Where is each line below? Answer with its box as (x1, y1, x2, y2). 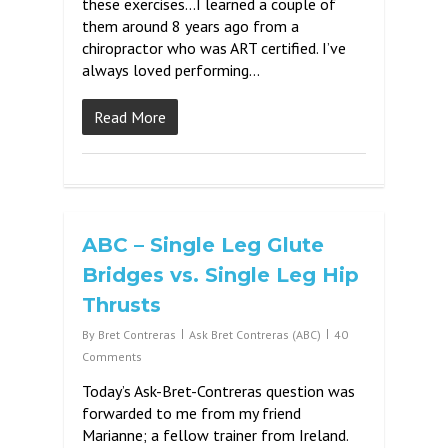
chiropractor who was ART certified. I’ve (82, 38, 346, 58)
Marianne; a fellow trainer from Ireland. (82, 425, 348, 445)
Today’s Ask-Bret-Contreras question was (82, 381, 355, 401)
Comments (82, 349, 142, 364)
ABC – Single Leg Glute (82, 233, 324, 257)
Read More (94, 107, 166, 127)
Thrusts (82, 293, 161, 317)
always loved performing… (82, 60, 260, 80)
